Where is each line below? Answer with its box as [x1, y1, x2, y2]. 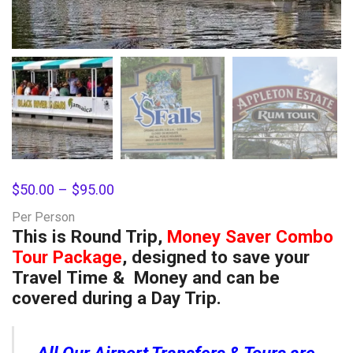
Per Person [12, 210, 75, 225]
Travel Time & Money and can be [12, 267, 280, 288]
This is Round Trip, [12, 226, 167, 247]
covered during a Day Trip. [12, 288, 221, 309]
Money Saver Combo [167, 226, 333, 247]
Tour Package [12, 247, 122, 268]
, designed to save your [122, 247, 310, 268]
